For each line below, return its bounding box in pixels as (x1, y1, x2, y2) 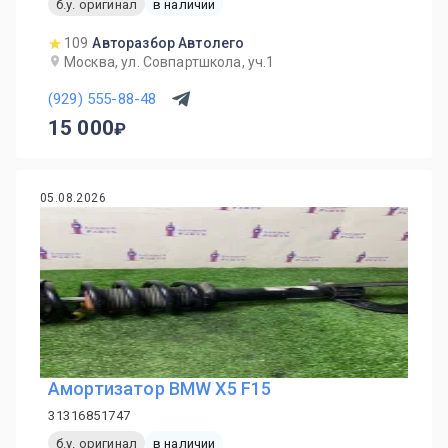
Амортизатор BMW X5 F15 (48, 378, 272, 399)
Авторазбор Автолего (92, 35, 245, 51)
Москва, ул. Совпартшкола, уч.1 (64, 54, 275, 70)
